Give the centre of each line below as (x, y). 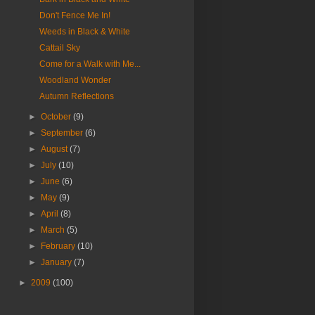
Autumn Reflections (76, 97)
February (59, 246)
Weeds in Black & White (84, 32)
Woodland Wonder (75, 81)
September (63, 133)
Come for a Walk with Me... (90, 64)
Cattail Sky (59, 48)
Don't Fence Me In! (75, 16)
